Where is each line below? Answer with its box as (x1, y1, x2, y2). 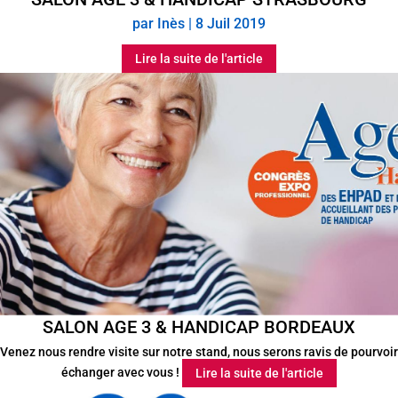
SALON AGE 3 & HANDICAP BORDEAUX (43, 316, 355, 338)
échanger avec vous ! (61, 364, 182, 379)
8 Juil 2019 (195, 15, 266, 33)
